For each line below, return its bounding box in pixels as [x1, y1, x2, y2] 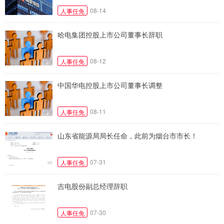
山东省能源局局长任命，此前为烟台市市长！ [57, 130, 197, 140]
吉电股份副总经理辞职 [57, 180, 127, 191]
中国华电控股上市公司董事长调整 [57, 79, 162, 90]
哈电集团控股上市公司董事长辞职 [57, 29, 162, 39]
